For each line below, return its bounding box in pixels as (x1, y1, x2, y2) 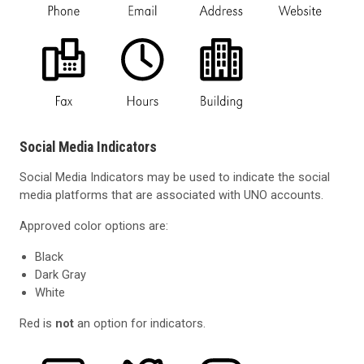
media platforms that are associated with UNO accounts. (19, 188, 323, 203)
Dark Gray (35, 267, 87, 283)
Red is (19, 316, 55, 331)
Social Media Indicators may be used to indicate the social (19, 170, 330, 185)
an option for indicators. (74, 316, 206, 331)
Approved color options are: (19, 219, 168, 234)
